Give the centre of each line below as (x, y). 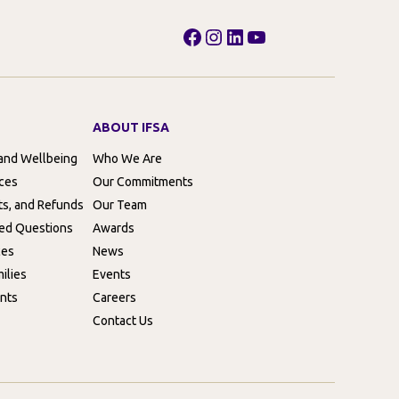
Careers (114, 298)
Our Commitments (143, 182)
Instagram (251, 36)
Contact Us (123, 321)
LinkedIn (265, 36)
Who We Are (127, 159)
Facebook (228, 36)
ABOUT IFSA (131, 128)
